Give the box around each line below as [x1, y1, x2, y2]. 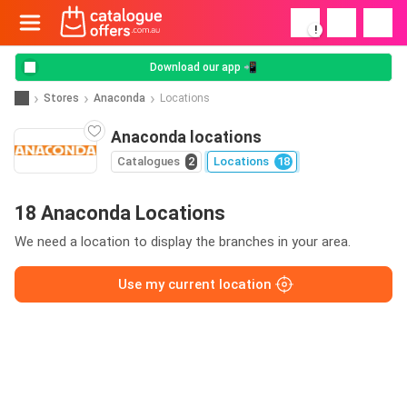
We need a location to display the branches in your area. [15, 233, 351, 250]
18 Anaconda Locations [15, 202, 225, 224]
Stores [44, 91, 79, 104]
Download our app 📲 [150, 61, 257, 74]
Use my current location [117, 276, 272, 293]
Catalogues [117, 154, 180, 168]
